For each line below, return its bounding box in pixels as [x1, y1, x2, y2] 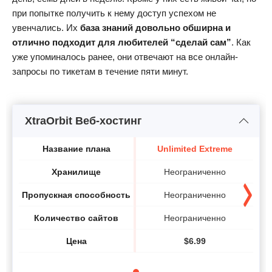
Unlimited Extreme [157, 143, 233, 154]
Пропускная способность [22, 189, 131, 200]
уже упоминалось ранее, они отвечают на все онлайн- [12, 52, 238, 63]
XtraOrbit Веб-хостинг [25, 115, 142, 127]
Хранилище [52, 166, 101, 177]
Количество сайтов [34, 212, 118, 223]
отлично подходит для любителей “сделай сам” [12, 37, 231, 48]
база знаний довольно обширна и [80, 22, 231, 33]
